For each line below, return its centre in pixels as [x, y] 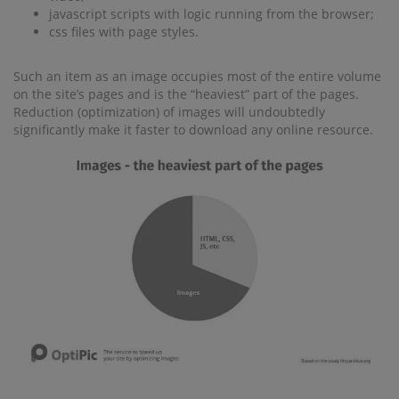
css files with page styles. [124, 31]
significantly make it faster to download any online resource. [193, 129]
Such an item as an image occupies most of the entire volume [197, 76]
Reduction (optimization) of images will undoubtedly [169, 111]
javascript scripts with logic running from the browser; [212, 13]
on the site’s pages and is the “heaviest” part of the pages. [186, 94]
